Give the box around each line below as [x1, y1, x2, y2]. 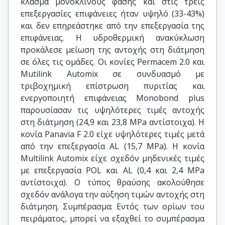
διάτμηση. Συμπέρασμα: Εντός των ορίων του [21, 201, 204, 212]
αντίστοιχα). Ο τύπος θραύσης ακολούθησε [21, 177, 204, 188]
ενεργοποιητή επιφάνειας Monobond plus [21, 92, 204, 103]
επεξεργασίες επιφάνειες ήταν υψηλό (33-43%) [21, 8, 204, 19]
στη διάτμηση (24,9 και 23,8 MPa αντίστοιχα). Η [21, 117, 204, 128]
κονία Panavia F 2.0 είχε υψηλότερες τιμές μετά [21, 129, 204, 140]
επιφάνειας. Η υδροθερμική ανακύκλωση [21, 32, 204, 43]
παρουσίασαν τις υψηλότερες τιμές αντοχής [21, 104, 204, 116]
